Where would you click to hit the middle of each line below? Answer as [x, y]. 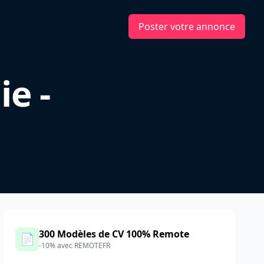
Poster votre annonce [187, 27]
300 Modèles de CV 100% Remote [114, 234]
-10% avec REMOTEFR [75, 245]
